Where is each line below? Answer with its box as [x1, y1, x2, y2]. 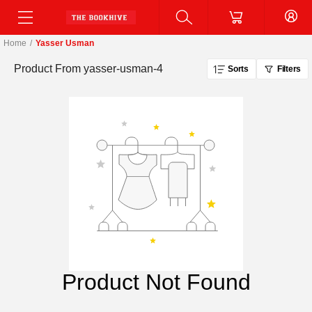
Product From [14, 63, 81, 75]
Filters [276, 64, 301, 74]
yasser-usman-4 [84, 63, 163, 75]
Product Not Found [61, 270, 251, 295]
